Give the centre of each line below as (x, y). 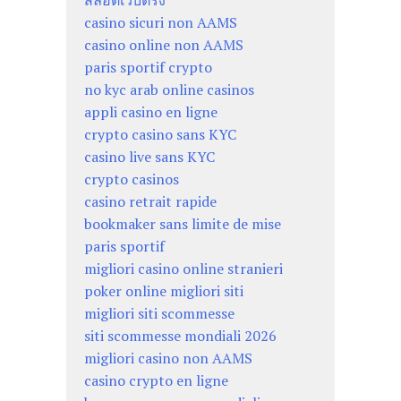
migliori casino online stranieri (183, 269)
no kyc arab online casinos (169, 90)
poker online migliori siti (164, 291)
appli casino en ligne (151, 112)
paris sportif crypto (148, 68)
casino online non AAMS (164, 45)
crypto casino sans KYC (160, 135)
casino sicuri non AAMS (161, 23)
